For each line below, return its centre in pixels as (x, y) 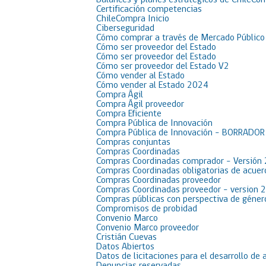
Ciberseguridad (125, 28)
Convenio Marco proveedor (148, 228)
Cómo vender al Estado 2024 (152, 85)
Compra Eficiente (129, 114)
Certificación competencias (149, 9)
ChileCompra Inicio (133, 19)
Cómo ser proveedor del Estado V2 (163, 66)
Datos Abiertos (125, 247)
